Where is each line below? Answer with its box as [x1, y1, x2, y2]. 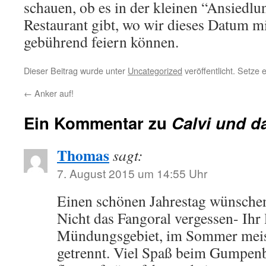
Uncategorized [128, 64, 182, 77]
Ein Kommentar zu [24, 111, 172, 134]
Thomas [57, 144, 109, 166]
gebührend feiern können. [24, 31, 179, 52]
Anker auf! [32, 87, 74, 99]
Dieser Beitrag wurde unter [24, 64, 128, 77]
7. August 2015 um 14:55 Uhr [57, 165, 207, 181]
